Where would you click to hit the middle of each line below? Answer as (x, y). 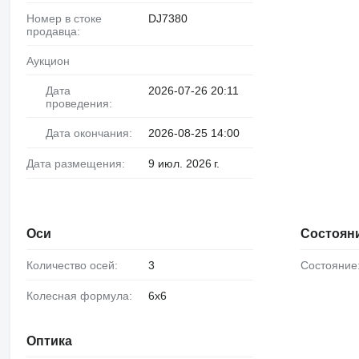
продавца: (53, 32)
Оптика (49, 341)
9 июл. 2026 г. (184, 164)
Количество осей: (75, 265)
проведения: (79, 104)
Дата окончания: (92, 133)
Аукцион (51, 61)
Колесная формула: (82, 295)
